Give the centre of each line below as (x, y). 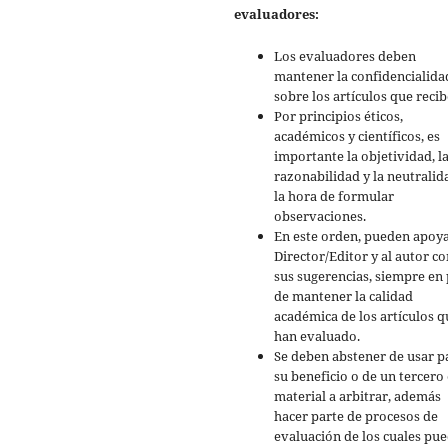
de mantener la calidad (343, 296)
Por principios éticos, (338, 116)
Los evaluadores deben (345, 56)
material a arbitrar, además (357, 396)
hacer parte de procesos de (356, 416)
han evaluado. (317, 336)
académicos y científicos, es (357, 136)
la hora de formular (334, 196)
